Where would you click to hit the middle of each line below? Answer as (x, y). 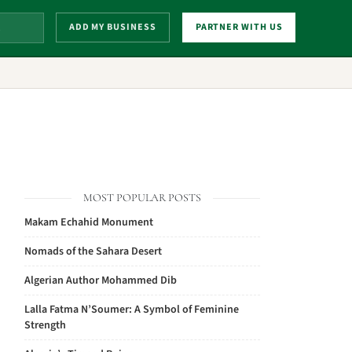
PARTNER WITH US (239, 27)
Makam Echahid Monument (89, 222)
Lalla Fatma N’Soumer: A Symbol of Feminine (132, 310)
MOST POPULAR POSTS (142, 198)
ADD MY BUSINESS (112, 27)
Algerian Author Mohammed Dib (101, 280)
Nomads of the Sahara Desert (93, 251)
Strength (45, 325)
